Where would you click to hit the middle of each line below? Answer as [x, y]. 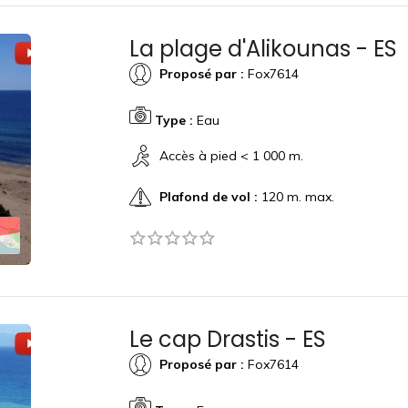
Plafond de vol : [208, 196]
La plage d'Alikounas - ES [263, 49]
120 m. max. [296, 196]
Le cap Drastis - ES [227, 339]
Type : [173, 120]
